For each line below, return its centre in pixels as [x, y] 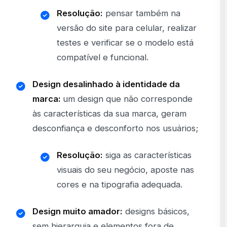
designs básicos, [156, 212]
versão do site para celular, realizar [127, 28]
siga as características [147, 155]
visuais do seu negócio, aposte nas [125, 170]
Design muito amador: [78, 212]
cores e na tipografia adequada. [120, 185]
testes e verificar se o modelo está [125, 43]
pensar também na [142, 13]
